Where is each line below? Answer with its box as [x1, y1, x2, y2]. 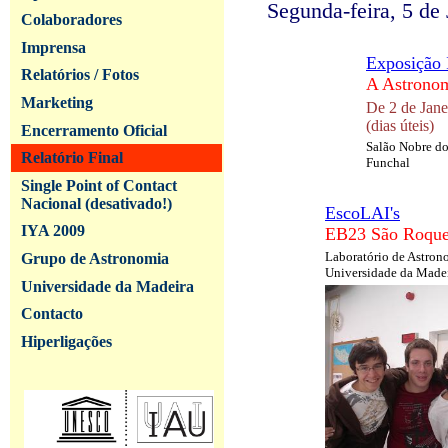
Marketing [20, 93, 93, 111]
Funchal [366, 155, 410, 170]
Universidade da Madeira [20, 277, 194, 295]
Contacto [20, 305, 83, 323]
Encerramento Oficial [20, 121, 167, 139]
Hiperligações [20, 332, 112, 350]
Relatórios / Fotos [20, 66, 139, 84]
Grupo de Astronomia [20, 249, 169, 267]
